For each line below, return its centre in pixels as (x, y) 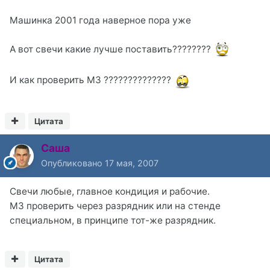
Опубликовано (73, 163)
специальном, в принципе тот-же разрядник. (113, 221)
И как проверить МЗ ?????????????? (92, 80)
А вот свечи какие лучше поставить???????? (111, 49)
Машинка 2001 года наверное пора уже (100, 20)
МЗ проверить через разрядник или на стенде (115, 206)
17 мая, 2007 (132, 163)
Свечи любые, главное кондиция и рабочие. (110, 192)
